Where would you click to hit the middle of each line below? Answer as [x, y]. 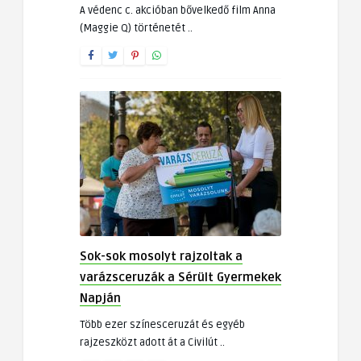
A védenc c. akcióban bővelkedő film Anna [178, 10]
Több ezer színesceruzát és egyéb [162, 325]
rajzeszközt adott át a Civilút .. [152, 342]
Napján [100, 298]
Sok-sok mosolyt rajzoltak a [161, 256]
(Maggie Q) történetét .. [136, 28]
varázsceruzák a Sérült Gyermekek [180, 277]
